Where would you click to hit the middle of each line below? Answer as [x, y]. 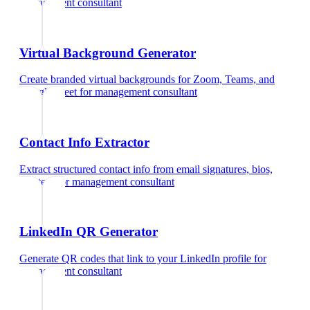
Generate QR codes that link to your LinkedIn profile [135, 259]
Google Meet [48, 92]
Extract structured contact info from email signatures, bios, [146, 169]
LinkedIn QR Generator [89, 232]
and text [37, 181]
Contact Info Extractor [84, 142]
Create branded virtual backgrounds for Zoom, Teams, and [147, 80]
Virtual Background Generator [108, 53]
